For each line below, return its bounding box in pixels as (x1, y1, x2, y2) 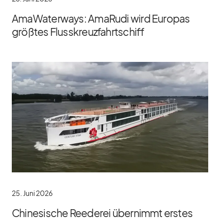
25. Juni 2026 (12, 188, 53, 197)
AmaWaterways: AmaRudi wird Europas (12, 11, 190, 25)
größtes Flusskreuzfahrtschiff (12, 25, 144, 38)
